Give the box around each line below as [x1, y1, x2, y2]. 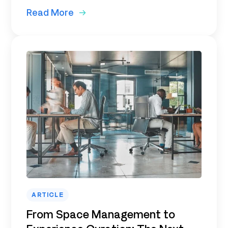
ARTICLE [32, 191, 64, 198]
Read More [26, 7, 74, 18]
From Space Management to [26, 207, 176, 221]
